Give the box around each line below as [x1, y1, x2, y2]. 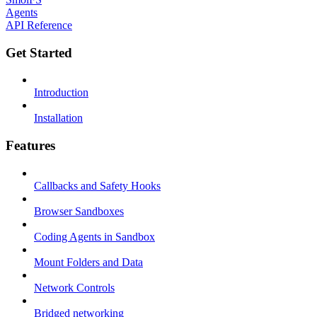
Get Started [6, 45, 72, 60]
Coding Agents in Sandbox [34, 230, 155, 243]
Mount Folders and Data [34, 255, 143, 268]
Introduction [34, 86, 88, 99]
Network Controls [34, 281, 115, 294]
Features [6, 137, 55, 153]
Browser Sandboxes [34, 204, 124, 217]
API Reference [6, 18, 72, 31]
